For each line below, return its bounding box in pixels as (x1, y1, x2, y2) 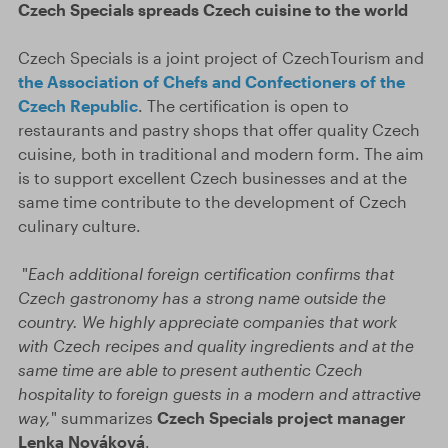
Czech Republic (18, 96, 138, 115)
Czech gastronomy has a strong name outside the (18, 288, 386, 307)
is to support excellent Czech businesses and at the (18, 168, 407, 187)
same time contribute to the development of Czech (18, 192, 407, 211)
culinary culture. (18, 216, 141, 235)
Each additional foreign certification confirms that (28, 264, 394, 283)
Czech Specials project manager (157, 408, 406, 427)
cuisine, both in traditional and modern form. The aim (18, 144, 424, 163)
